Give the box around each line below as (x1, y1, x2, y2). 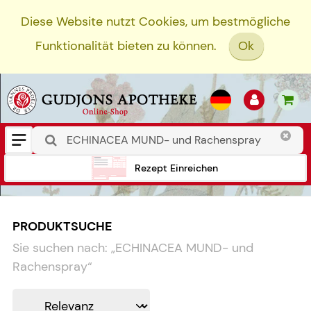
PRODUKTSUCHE (12, 217, 112, 235)
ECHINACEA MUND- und (115, 239, 253, 257)
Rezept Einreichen (135, 161, 218, 174)
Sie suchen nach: (12, 239, 108, 257)
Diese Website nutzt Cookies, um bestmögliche (21, 13, 290, 30)
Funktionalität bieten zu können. (35, 37, 217, 55)
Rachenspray (12, 258, 87, 276)
